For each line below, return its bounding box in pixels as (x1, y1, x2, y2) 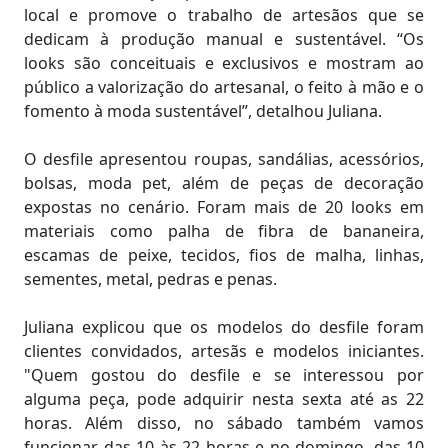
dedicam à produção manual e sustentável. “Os (24, 27, 424, 50)
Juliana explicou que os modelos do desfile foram (24, 315, 424, 338)
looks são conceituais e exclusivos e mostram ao (24, 51, 424, 74)
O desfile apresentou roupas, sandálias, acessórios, (24, 147, 424, 170)
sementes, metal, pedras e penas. (24, 267, 277, 290)
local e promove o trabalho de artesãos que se (24, 3, 424, 26)
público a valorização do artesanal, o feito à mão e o (24, 75, 424, 98)
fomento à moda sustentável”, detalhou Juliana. (24, 99, 382, 122)
